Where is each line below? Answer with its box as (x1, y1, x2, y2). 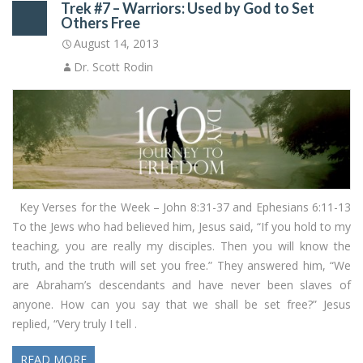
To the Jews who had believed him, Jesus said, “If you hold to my (12, 218, 351, 234)
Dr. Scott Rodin (74, 58, 153, 75)
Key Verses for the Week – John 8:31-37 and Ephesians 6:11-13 (12, 199, 351, 215)
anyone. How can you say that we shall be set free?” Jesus (12, 296, 351, 312)
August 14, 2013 (74, 35, 159, 51)
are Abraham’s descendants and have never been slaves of (12, 276, 351, 293)
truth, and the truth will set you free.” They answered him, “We (12, 257, 351, 273)
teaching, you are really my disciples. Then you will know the (12, 237, 351, 254)
